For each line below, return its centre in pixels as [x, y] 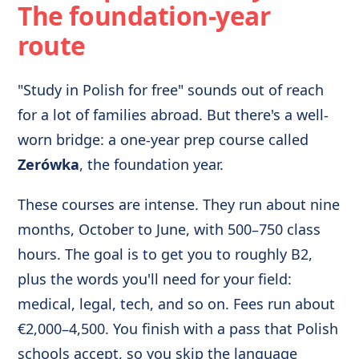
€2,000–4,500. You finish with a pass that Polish [178, 328]
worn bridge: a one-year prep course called [163, 139]
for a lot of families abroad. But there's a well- [173, 114]
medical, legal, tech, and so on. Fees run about [177, 303]
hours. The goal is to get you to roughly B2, [165, 254]
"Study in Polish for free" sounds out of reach [171, 89]
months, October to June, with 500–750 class [169, 229]
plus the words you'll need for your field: [155, 278]
